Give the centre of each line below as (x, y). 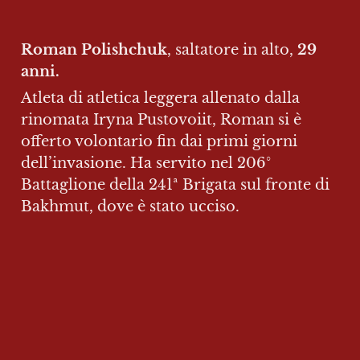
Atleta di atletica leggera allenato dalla (160, 98)
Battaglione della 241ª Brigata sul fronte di (175, 184)
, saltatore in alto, (232, 49)
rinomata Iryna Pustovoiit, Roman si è (161, 119)
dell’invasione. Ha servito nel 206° (146, 163)
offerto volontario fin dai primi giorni (159, 141)
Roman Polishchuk (94, 49)
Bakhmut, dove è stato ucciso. (130, 206)
